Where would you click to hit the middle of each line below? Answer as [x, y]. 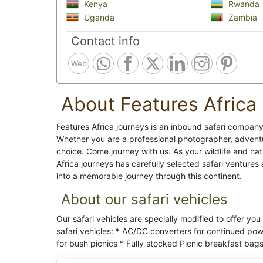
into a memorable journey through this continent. [149, 176]
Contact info [105, 41]
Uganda [98, 17]
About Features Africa [159, 104]
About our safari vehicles [144, 200]
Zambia [241, 17]
